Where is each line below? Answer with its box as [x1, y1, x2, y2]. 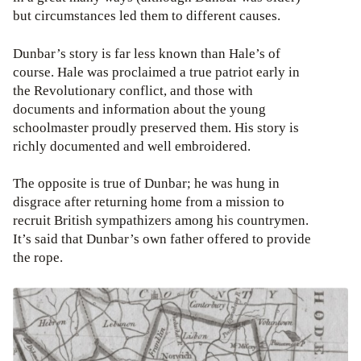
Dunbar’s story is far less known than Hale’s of [13, 44, 280, 62]
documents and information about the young [13, 100, 266, 118]
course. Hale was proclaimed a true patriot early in [13, 63, 300, 81]
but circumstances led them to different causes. [13, 6, 280, 24]
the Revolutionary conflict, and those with [13, 81, 253, 99]
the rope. [13, 249, 63, 267]
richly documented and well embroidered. [13, 137, 251, 155]
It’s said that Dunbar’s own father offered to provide [13, 230, 311, 248]
